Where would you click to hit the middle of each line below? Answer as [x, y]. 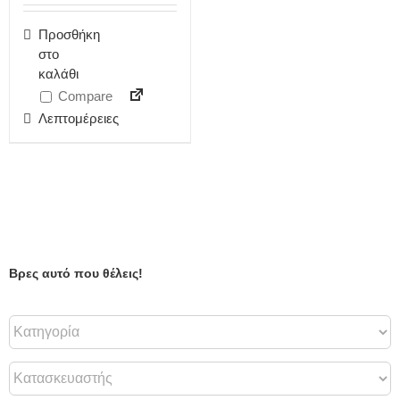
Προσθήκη [69, 34]
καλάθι [58, 73]
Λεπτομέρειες [79, 118]
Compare [83, 96]
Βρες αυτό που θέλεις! [76, 274]
